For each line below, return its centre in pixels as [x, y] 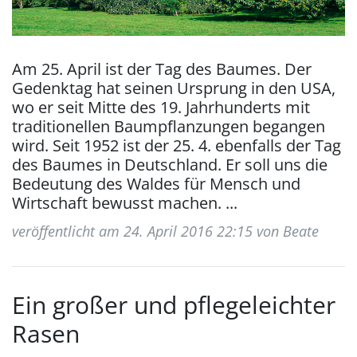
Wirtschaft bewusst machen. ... [125, 203]
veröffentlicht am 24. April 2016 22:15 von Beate [165, 231]
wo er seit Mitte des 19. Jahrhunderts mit [161, 107]
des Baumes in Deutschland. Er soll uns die [170, 165]
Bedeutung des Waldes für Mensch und [156, 184]
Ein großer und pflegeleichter [174, 305]
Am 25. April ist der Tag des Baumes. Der [162, 69]
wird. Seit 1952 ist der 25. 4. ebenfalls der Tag [177, 145]
